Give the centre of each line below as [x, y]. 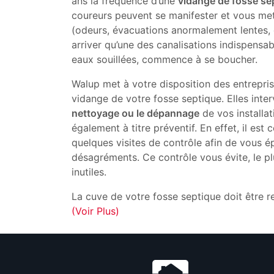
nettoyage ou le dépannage [135, 113]
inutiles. [89, 172]
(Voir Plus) [95, 211]
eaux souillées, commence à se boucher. [165, 59]
